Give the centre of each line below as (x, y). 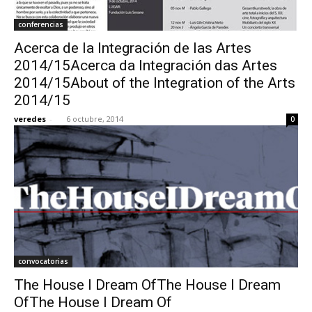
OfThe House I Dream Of (93, 302)
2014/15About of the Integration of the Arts (155, 83)
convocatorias (43, 261)
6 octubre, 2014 (95, 118)
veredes (30, 118)
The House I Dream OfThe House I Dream (147, 284)
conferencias (41, 24)
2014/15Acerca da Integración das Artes (146, 65)
